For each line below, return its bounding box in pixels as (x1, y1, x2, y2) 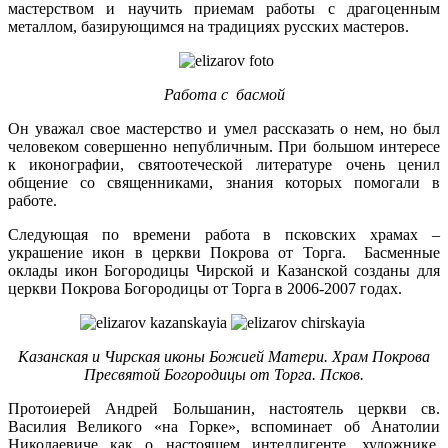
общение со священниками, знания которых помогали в (8, 174, 440, 192)
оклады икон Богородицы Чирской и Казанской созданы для (8, 262, 440, 280)
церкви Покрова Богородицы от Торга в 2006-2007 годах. (8, 280, 402, 298)
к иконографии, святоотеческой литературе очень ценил (8, 156, 440, 174)
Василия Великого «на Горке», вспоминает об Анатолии (8, 418, 440, 436)
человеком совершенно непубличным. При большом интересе (8, 138, 440, 156)
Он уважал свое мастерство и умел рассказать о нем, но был (8, 120, 440, 138)
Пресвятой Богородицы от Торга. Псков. (84, 366, 364, 384)
